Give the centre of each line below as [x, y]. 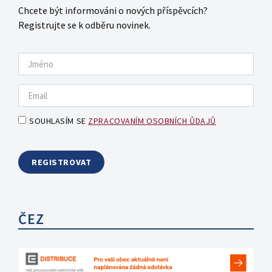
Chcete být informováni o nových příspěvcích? [113, 11]
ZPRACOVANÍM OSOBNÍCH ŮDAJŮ [152, 121]
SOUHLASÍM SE [59, 121]
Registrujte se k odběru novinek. [84, 25]
